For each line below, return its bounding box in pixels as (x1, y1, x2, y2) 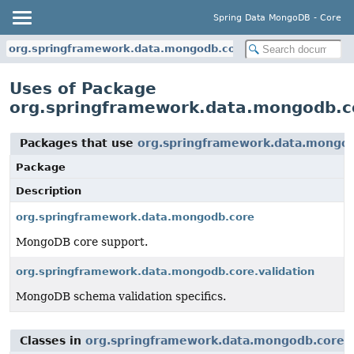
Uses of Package (9, 79, 156, 98)
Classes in (20, 334, 85, 347)
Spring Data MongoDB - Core (213, 12, 341, 23)
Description (16, 185, 81, 197)
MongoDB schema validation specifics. (16, 290, 226, 303)
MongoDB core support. (16, 235, 148, 248)
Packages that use (20, 137, 137, 149)
